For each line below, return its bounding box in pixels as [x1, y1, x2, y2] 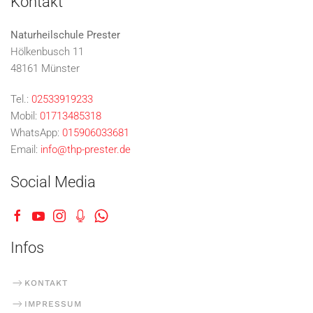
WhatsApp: [10, 126, 62, 140]
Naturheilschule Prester [10, 29, 120, 42]
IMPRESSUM [24, 298, 82, 309]
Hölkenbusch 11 [10, 45, 84, 59]
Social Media [10, 173, 96, 191]
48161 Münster [10, 62, 80, 75]
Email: [10, 143, 41, 156]
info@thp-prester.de [41, 143, 131, 156]
